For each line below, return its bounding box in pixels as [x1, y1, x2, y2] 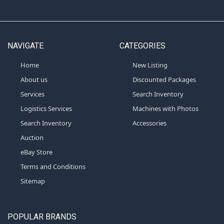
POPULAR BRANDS [7, 211, 76, 221]
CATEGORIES [119, 41, 165, 51]
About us [20, 74, 47, 84]
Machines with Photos [132, 103, 198, 113]
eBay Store [20, 147, 52, 156]
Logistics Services [20, 103, 72, 113]
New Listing [132, 60, 167, 69]
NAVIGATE [7, 41, 43, 51]
